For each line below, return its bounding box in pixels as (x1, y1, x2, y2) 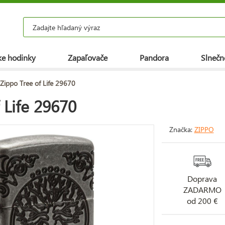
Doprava (187, 173, 217, 184)
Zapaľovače (68, 52, 107, 63)
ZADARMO (183, 184, 221, 195)
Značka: (169, 124, 194, 134)
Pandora (140, 52, 169, 63)
